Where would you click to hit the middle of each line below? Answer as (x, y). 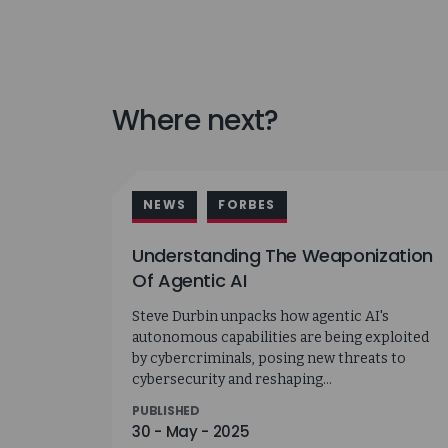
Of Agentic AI (189, 281)
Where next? (195, 121)
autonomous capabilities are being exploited (280, 337)
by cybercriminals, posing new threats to (269, 358)
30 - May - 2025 (191, 431)
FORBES (247, 205)
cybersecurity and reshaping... (232, 379)
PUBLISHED (166, 410)
